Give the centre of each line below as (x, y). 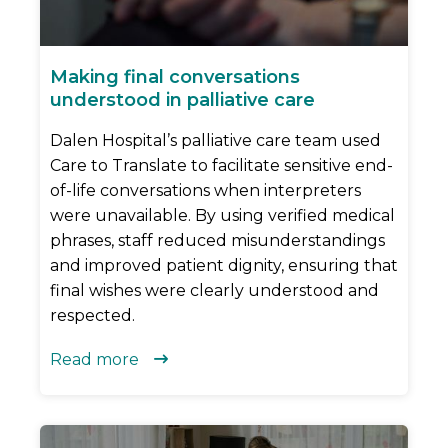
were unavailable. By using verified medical (222, 215)
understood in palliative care (182, 99)
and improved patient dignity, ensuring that (224, 265)
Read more (94, 359)
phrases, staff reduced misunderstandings (217, 240)
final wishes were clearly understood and (214, 290)
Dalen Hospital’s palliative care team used (215, 140)
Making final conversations (175, 76)
